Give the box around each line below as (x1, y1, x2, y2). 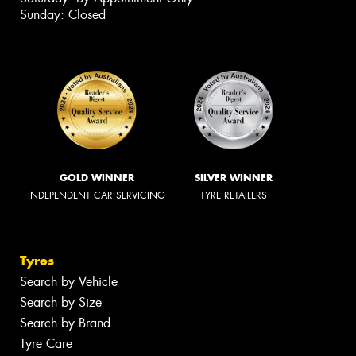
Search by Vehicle (20, 273, 118, 291)
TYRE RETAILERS (200, 188, 267, 202)
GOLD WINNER (59, 171, 134, 184)
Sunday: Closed (20, 6, 106, 23)
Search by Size (20, 294, 102, 311)
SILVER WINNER (195, 171, 273, 184)
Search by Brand (20, 315, 110, 332)
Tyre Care (20, 335, 72, 353)
